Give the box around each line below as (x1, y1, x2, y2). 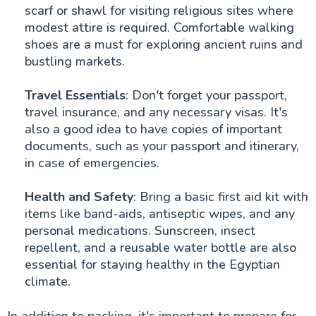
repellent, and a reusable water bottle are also (24, 238, 296, 256)
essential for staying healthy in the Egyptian (24, 255, 280, 273)
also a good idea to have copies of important (24, 120, 282, 138)
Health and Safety (24, 188, 133, 205)
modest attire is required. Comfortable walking (24, 18, 294, 36)
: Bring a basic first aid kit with (133, 188, 308, 205)
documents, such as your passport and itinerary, (24, 137, 299, 154)
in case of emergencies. (24, 154, 159, 171)
